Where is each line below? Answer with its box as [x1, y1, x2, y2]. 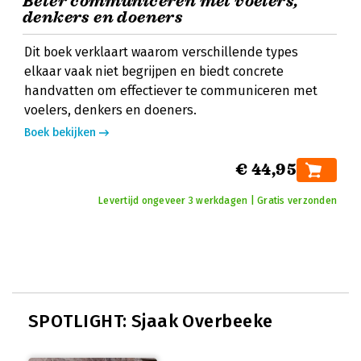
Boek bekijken [24, 126, 96, 139]
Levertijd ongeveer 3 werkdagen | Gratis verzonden [98, 195, 337, 206]
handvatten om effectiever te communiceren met [24, 83, 317, 98]
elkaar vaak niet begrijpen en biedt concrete [24, 64, 284, 79]
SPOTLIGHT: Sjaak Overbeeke [28, 310, 273, 332]
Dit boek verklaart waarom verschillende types [24, 44, 298, 60]
